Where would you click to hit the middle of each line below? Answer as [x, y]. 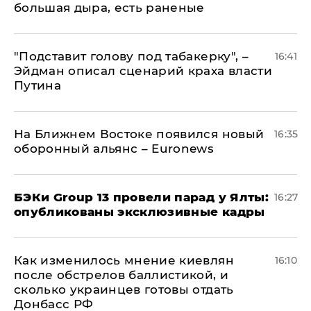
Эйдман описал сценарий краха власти [143, 70]
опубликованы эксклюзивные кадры [140, 211]
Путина [38, 85]
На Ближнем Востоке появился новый [139, 134]
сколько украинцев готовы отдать [124, 289]
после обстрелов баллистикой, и [121, 275]
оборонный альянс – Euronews [114, 148]
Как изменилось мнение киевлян [124, 260]
